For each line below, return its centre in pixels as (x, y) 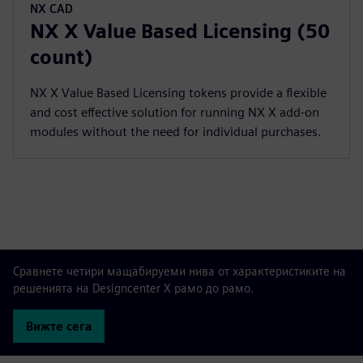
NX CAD (51, 9)
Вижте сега (59, 326)
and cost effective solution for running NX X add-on (175, 112)
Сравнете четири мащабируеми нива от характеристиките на (179, 271)
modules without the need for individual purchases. (176, 132)
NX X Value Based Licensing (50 (180, 31)
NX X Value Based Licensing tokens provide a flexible (178, 93)
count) (62, 57)
